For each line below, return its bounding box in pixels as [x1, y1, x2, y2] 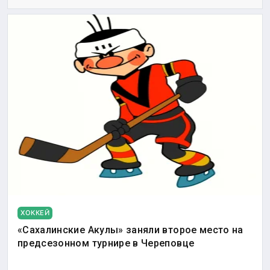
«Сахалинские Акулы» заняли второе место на [17, 224, 243, 236]
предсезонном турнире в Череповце [17, 237, 195, 250]
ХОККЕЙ [20, 209, 50, 218]
